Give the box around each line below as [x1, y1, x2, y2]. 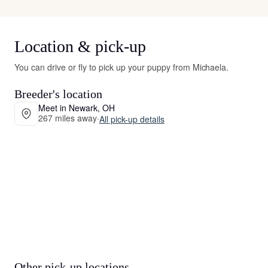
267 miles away [38, 111, 97, 124]
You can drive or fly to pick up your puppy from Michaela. [14, 61, 229, 73]
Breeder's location [14, 87, 102, 100]
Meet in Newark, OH [38, 101, 115, 114]
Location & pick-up [14, 37, 146, 56]
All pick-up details [99, 112, 165, 125]
